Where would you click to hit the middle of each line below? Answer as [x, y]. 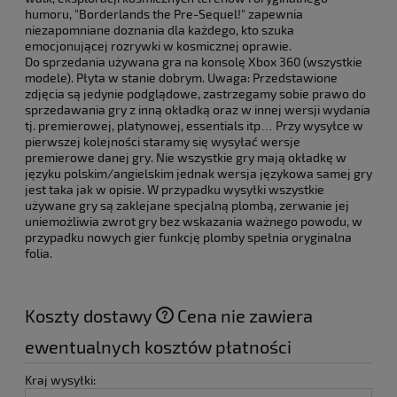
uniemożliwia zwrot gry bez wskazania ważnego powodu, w [194, 221]
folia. [39, 253]
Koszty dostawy [90, 315]
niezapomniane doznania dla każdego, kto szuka [160, 29]
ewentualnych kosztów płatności [158, 346]
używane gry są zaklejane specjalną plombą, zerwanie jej [187, 205]
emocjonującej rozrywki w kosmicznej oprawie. [158, 45]
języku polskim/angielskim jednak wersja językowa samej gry [198, 173]
